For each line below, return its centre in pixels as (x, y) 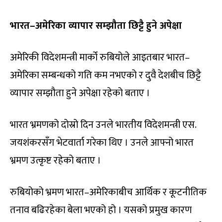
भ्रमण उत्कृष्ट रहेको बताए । (55, 160)
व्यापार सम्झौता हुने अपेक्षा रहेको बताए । (80, 93)
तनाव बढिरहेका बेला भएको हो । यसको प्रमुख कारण (101, 210)
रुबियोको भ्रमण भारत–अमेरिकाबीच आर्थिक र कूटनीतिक (108, 192)
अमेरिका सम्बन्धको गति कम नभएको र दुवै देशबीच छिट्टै (106, 75)
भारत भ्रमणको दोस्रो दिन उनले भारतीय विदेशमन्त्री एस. (103, 125)
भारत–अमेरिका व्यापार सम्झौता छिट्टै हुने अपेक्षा (96, 26)
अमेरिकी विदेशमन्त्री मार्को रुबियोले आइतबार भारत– (100, 57)
